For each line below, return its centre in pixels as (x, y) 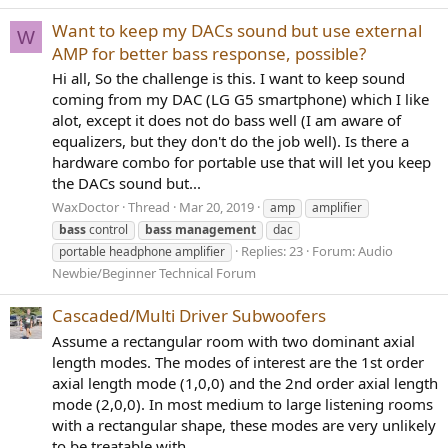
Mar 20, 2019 (216, 207)
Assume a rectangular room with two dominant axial (233, 341)
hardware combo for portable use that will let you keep (241, 162)
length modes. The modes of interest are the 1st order (238, 362)
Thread (149, 207)
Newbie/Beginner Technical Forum (154, 273)
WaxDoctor (85, 207)
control (107, 229)
